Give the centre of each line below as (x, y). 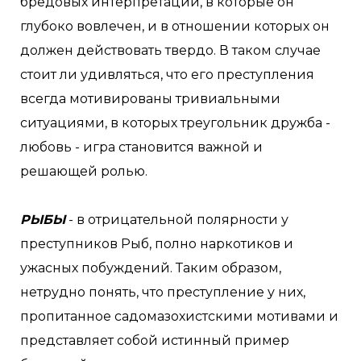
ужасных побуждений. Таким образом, (151, 268)
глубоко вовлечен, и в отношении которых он (175, 26)
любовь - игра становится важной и (141, 147)
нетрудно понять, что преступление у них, (163, 292)
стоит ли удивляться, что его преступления (167, 75)
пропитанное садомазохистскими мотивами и (179, 316)
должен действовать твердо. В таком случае (170, 50)
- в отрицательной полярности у (177, 220)
